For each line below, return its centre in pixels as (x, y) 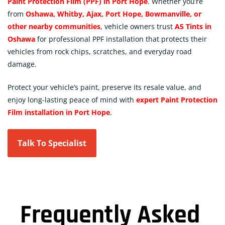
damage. (22, 64)
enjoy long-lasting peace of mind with (72, 99)
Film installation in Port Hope (59, 112)
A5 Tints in (193, 26)
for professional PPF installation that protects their (121, 39)
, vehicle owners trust (138, 26)
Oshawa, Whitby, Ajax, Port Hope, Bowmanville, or (114, 14)
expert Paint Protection (177, 99)
